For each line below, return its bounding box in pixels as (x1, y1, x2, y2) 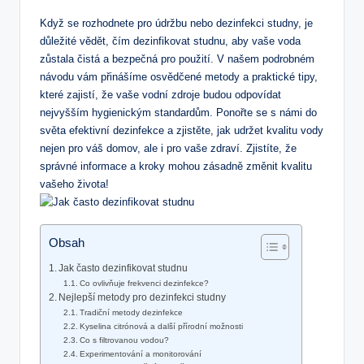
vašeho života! (40, 178, 109, 191)
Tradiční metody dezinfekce (80, 308, 184, 318)
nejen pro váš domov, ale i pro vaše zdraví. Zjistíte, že (40, 142, 297, 155)
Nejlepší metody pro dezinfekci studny (58, 292, 227, 303)
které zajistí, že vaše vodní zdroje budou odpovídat (40, 89, 281, 102)
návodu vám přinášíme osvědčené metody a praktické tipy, (40, 71, 318, 84)
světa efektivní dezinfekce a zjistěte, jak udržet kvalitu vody (40, 124, 323, 137)
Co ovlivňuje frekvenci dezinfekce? (80, 279, 210, 288)
